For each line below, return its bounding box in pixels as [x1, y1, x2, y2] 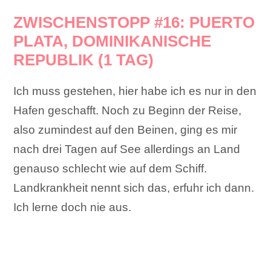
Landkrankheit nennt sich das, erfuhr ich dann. [13, 181, 255, 195]
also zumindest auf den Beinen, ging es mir [13, 123, 238, 137]
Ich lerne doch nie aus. [13, 201, 132, 214]
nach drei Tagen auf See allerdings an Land [13, 143, 241, 156]
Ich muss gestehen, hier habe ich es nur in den [13, 85, 257, 98]
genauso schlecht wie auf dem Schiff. [13, 162, 207, 175]
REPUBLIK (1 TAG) [13, 51, 154, 70]
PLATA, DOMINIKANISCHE [13, 32, 212, 51]
